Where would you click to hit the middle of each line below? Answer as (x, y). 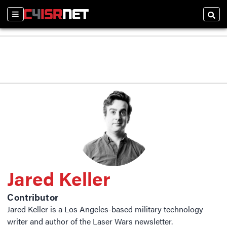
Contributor (33, 196)
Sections (24, 19)
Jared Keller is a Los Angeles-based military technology (105, 209)
